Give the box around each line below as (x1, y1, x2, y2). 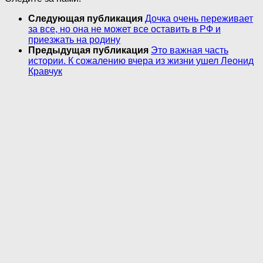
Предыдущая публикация (28, 45, 151, 56)
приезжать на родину (28, 35, 120, 45)
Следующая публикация (28, 14, 145, 24)
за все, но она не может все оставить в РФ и (28, 24, 221, 35)
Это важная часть (151, 45, 228, 56)
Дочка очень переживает (145, 14, 253, 24)
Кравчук (28, 66, 62, 77)
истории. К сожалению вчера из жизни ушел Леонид (28, 56, 254, 66)
